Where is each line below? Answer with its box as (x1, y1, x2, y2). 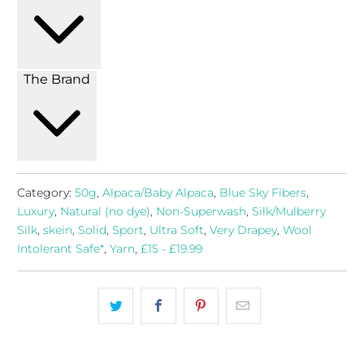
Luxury (17, 203, 55, 219)
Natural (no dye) (60, 203, 151, 219)
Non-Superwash (156, 203, 247, 219)
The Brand (24, 71, 91, 87)
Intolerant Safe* (17, 240, 105, 256)
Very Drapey (210, 222, 278, 237)
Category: (17, 184, 72, 200)
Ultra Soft (149, 222, 205, 237)
